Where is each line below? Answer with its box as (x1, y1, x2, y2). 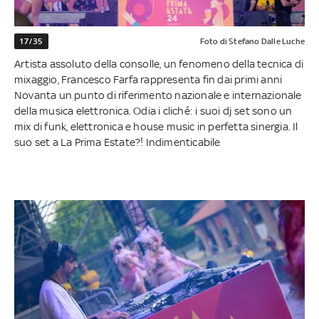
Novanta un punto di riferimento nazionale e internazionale (14, 88, 302, 101)
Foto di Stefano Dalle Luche (199, 36, 305, 46)
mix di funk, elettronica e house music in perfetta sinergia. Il (14, 120, 298, 132)
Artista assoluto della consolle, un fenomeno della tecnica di (14, 57, 304, 70)
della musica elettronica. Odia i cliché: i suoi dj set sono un (14, 104, 293, 117)
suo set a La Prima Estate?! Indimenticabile (14, 135, 221, 148)
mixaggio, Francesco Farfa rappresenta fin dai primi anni (14, 73, 283, 85)
